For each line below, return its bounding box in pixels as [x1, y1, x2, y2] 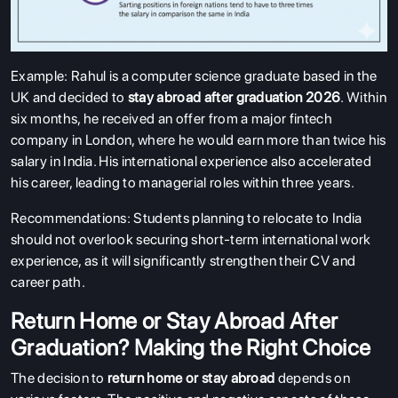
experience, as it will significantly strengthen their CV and [11, 251, 356, 269]
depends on [275, 369, 350, 386]
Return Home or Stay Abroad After [11, 306, 338, 334]
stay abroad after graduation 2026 [127, 88, 341, 106]
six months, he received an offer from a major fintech [11, 109, 332, 127]
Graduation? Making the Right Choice [11, 333, 371, 361]
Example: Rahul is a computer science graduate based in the [11, 67, 378, 84]
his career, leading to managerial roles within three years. [11, 173, 354, 191]
